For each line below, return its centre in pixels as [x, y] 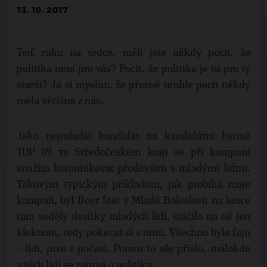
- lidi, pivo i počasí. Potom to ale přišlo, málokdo [133, 249]
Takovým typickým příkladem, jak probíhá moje [133, 185]
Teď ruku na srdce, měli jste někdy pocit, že [133, 53]
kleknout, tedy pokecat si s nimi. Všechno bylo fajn [133, 233]
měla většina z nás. [61, 101]
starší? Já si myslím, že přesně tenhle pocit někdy [133, 85]
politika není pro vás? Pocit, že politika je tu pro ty [133, 69]
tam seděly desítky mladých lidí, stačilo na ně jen [133, 217]
